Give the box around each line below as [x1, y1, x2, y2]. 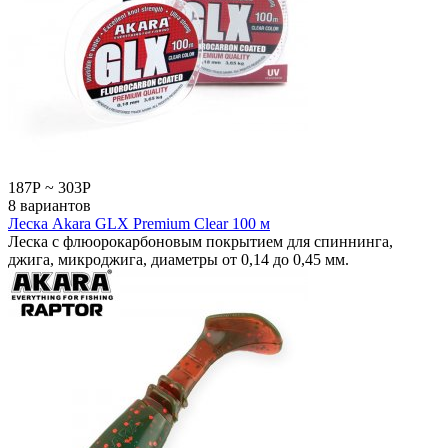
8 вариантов [8, 196, 91, 214]
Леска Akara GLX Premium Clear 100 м [8, 214, 270, 232]
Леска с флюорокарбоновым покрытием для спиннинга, [8, 232, 393, 250]
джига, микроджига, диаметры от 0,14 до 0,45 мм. [8, 250, 349, 268]
